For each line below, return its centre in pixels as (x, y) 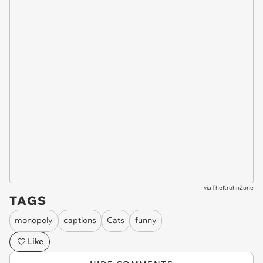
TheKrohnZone (233, 187)
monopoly (34, 220)
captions (80, 220)
